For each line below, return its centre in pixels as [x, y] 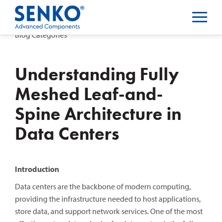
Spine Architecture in [98, 114]
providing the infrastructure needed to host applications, [108, 199]
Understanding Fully [97, 74]
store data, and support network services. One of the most [109, 211]
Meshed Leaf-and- [89, 94]
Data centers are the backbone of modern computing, [103, 186]
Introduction [37, 169]
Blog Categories [41, 34]
